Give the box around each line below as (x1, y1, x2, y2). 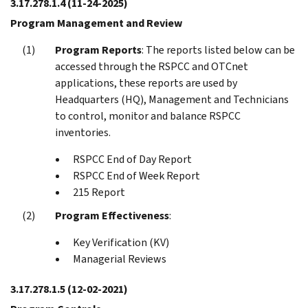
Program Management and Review (10, 15, 182, 30)
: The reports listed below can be (142, 42, 295, 57)
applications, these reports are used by (55, 75, 237, 90)
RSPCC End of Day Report (73, 151, 192, 166)
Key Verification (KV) (73, 234, 169, 250)
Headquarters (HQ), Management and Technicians (55, 91, 289, 107)
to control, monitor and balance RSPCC (55, 108, 241, 123)
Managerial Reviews (73, 251, 166, 266)
